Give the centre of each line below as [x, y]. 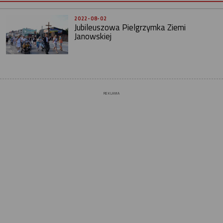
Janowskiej [93, 36]
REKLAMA [111, 94]
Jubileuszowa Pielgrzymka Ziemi [130, 27]
